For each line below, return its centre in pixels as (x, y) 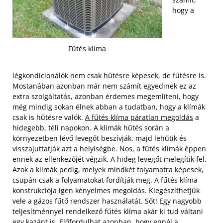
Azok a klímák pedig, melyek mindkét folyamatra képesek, (108, 169)
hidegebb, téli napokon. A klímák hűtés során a (91, 127)
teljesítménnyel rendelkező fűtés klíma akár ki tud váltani (108, 211)
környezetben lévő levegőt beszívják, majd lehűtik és (100, 138)
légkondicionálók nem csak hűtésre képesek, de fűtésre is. (109, 75)
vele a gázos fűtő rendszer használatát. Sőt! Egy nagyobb (107, 201)
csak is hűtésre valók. (49, 117)
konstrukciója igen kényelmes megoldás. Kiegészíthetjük (106, 190)
